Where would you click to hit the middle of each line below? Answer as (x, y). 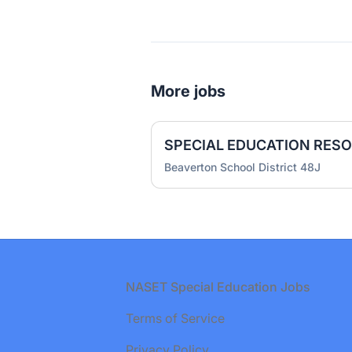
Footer (43, 286)
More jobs (188, 91)
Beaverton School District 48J (242, 167)
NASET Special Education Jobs (218, 287)
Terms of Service (175, 318)
